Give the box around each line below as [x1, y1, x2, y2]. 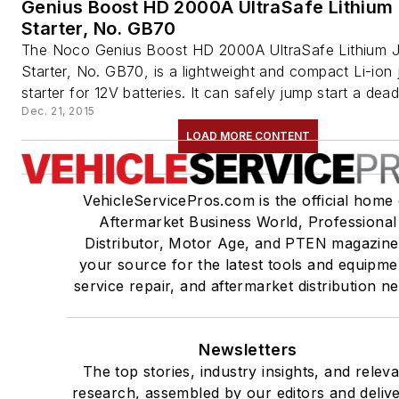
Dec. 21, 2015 [21, 104, 95, 118]
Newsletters [199, 340, 297, 360]
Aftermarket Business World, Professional [99, 213, 397, 232]
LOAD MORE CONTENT [185, 129, 310, 143]
